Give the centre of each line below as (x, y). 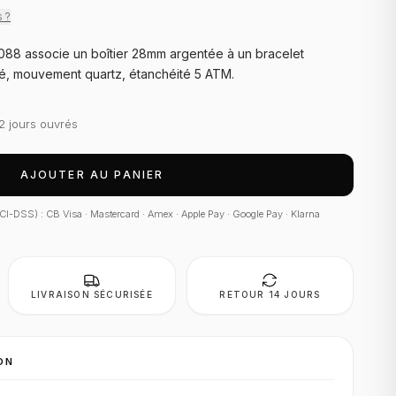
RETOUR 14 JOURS (270, 294)
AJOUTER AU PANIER (92, 175)
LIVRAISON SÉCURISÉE (92, 294)
